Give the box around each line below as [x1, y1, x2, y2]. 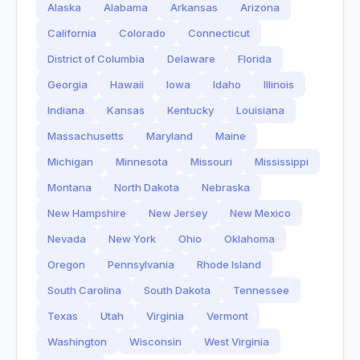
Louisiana [236, 104, 284, 117]
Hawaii [110, 78, 144, 91]
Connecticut [188, 27, 250, 39]
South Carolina [47, 284, 121, 297]
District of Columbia [47, 52, 145, 65]
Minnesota [116, 155, 168, 168]
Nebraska [202, 181, 250, 194]
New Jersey [149, 207, 207, 219]
